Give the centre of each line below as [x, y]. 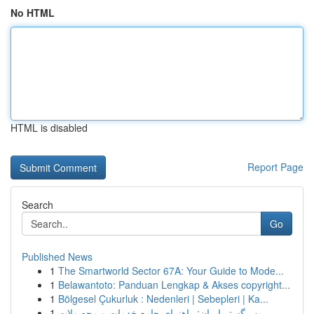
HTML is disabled [49, 128]
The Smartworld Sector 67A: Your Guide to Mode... [171, 271]
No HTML [33, 13]
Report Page [275, 167]
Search [37, 205]
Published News [57, 257]
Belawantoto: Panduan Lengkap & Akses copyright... [174, 285]
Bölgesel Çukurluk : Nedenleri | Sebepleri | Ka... [163, 299]
